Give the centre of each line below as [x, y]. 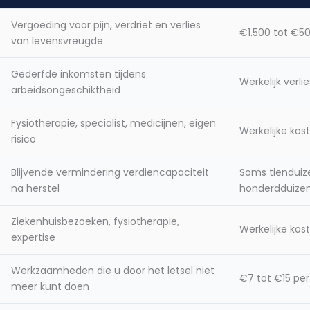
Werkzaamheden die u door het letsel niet [113, 271]
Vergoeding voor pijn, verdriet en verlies [106, 25]
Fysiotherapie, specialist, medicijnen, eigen [113, 124]
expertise [33, 238]
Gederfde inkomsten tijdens [79, 74]
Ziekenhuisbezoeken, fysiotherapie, [95, 222]
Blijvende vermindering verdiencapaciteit [110, 173]
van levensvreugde [57, 41]
